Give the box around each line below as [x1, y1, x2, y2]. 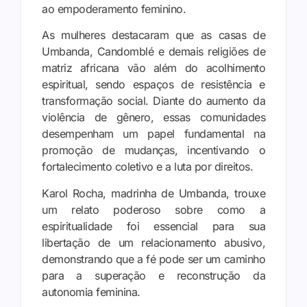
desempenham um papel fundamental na [42, 127, 265, 141]
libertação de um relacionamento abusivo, [42, 235, 265, 249]
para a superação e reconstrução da [42, 268, 265, 282]
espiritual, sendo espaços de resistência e [42, 77, 265, 92]
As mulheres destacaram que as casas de [42, 28, 265, 42]
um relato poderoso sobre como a [42, 202, 265, 217]
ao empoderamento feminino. [42, 2, 186, 16]
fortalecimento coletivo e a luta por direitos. [42, 160, 253, 174]
